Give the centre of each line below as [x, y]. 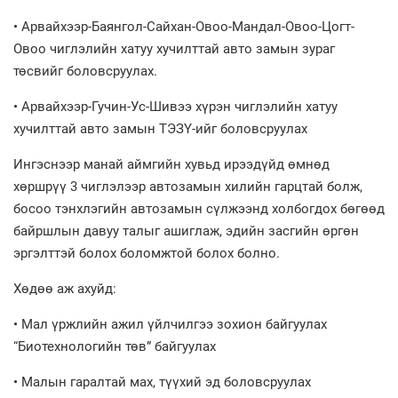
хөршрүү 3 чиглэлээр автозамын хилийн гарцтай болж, [188, 186]
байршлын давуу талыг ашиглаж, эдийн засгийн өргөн [186, 231]
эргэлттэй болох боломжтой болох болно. [147, 253]
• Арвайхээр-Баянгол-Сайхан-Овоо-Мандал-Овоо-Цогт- [184, 26]
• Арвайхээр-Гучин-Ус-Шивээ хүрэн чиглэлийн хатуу [175, 106]
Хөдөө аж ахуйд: [65, 288]
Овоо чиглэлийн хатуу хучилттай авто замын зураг [174, 48]
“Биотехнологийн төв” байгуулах [115, 346]
